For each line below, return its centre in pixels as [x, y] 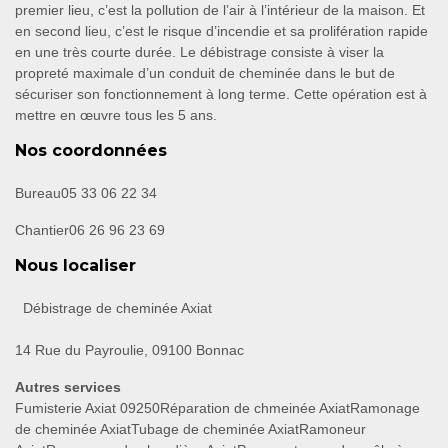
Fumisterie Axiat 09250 [87, 408]
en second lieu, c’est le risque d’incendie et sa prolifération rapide [221, 31]
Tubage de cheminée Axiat [215, 429]
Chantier [42, 230]
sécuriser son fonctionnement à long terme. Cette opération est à [221, 94]
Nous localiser [75, 266]
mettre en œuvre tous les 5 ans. [116, 115]
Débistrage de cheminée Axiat [117, 308]
